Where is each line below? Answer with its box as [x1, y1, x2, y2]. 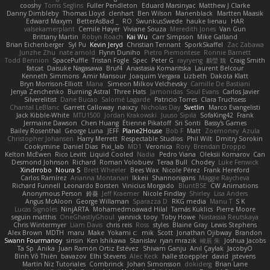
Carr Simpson [151, 32, 193, 41]
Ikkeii [131, 173, 148, 182]
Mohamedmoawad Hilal [92, 204, 168, 213]
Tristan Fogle [92, 55, 130, 64]
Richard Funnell [12, 181, 61, 190]
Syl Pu [67, 40, 86, 49]
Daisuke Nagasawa [47, 63, 103, 72]
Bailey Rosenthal [10, 126, 61, 135]
